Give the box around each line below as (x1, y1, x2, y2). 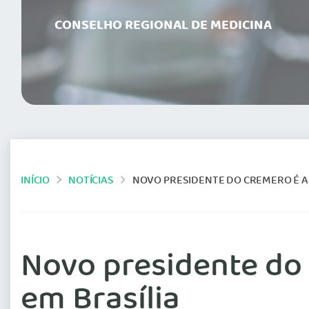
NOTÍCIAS (68, 172, 114, 190)
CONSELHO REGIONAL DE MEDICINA (54, 14, 272, 37)
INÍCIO (21, 172, 50, 190)
